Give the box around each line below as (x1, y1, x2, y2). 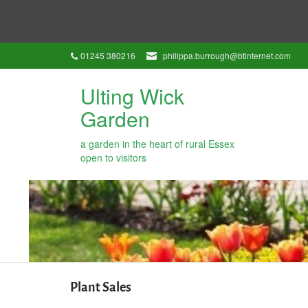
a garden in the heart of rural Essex (80, 137, 234, 151)
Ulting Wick (80, 81, 184, 111)
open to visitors (80, 151, 146, 164)
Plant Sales (70, 279, 131, 296)
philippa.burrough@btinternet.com (163, 49, 291, 61)
